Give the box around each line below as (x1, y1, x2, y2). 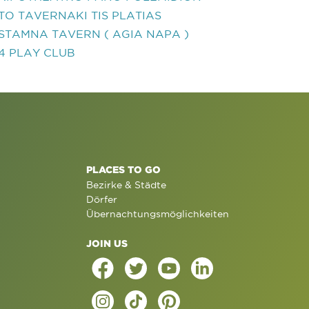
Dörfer (86, 194, 117, 205)
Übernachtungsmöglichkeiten (86, 208, 229, 219)
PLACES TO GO (86, 164, 161, 175)
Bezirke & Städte (86, 179, 166, 190)
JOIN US (86, 238, 128, 248)
